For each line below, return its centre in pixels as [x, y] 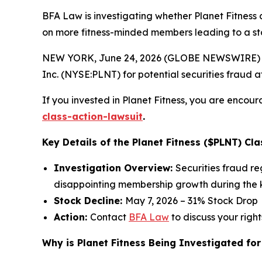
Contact [109, 217]
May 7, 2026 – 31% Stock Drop [192, 201]
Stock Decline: [89, 201]
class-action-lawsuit [92, 117]
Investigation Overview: [115, 168]
